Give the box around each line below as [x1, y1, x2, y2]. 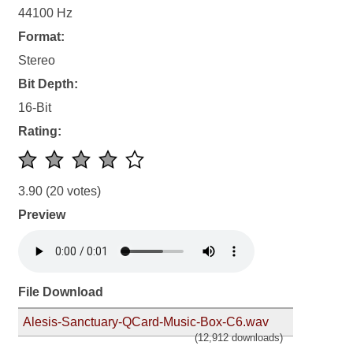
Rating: [18, 124, 62, 139]
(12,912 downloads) [194, 332, 283, 344]
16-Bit [18, 101, 52, 115]
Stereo [18, 54, 56, 68]
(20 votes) [43, 184, 102, 199]
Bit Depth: [18, 77, 79, 91]
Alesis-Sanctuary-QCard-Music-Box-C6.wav [23, 315, 269, 329]
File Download [18, 285, 104, 299]
